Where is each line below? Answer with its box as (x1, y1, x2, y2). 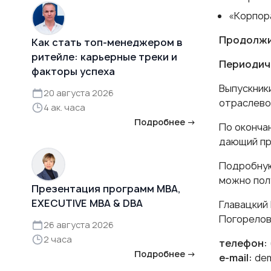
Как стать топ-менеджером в (31, 35, 183, 49)
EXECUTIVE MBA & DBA (31, 196, 143, 210)
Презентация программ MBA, (31, 181, 181, 195)
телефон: (218, 236, 267, 250)
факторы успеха (31, 64, 115, 78)
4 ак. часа (44, 101, 85, 113)
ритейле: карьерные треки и (31, 50, 177, 64)
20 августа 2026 (44, 87, 114, 99)
